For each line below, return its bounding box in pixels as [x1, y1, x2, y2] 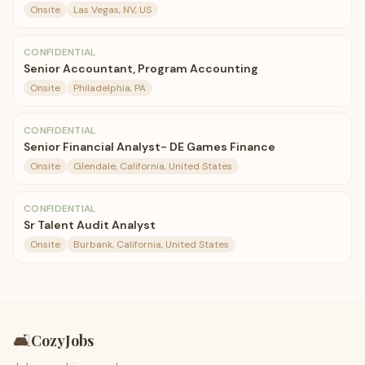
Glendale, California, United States [73, 160, 232, 173]
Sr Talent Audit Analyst [24, 218, 156, 232]
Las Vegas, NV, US [73, 3, 152, 16]
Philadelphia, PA [73, 81, 146, 95]
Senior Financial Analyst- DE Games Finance [24, 139, 275, 154]
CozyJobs [31, 331, 94, 350]
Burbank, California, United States [73, 238, 229, 251]
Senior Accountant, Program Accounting [24, 61, 258, 76]
